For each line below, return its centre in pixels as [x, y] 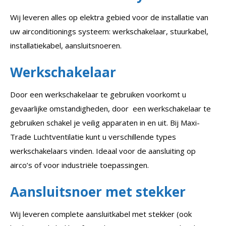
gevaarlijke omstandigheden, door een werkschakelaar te [110, 108]
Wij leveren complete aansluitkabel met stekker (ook [101, 214]
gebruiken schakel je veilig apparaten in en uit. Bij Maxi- [105, 122]
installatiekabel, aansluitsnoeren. [66, 45]
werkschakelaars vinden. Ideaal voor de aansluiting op [103, 151]
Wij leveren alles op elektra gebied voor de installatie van [109, 17]
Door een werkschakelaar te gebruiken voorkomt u [98, 94]
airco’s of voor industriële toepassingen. [79, 165]
